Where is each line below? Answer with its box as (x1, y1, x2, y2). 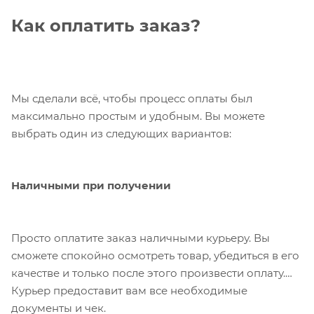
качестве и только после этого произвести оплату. (11, 266, 285, 280)
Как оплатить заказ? (11, 15, 200, 36)
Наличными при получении (11, 179, 171, 193)
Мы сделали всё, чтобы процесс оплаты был (11, 91, 252, 105)
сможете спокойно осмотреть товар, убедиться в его (11, 249, 299, 263)
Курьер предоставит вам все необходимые (11, 284, 247, 298)
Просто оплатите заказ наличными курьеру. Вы (11, 231, 270, 245)
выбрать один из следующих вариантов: (11, 126, 231, 140)
